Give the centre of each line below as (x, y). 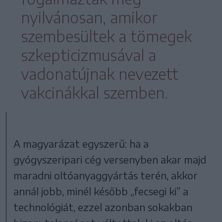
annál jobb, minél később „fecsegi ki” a (101, 191)
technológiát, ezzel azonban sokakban (103, 207)
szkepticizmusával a (88, 55)
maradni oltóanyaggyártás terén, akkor (106, 175)
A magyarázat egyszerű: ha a (81, 144)
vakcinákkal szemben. (94, 93)
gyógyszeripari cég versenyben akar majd (110, 160)
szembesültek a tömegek (106, 36)
